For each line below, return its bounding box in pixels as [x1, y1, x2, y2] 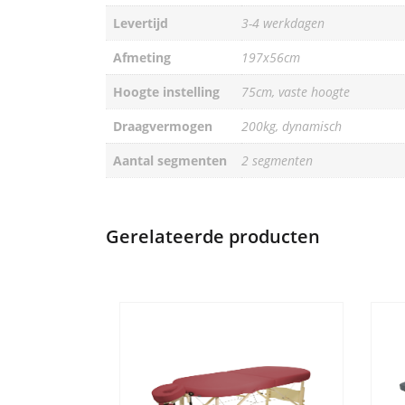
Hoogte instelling [113, 83, 220, 100]
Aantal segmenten [113, 152, 227, 169]
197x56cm [241, 49, 300, 66]
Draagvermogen [113, 118, 212, 135]
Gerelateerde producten [106, 223, 320, 249]
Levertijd [113, 14, 168, 32]
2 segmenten [241, 152, 313, 169]
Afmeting [113, 49, 171, 66]
